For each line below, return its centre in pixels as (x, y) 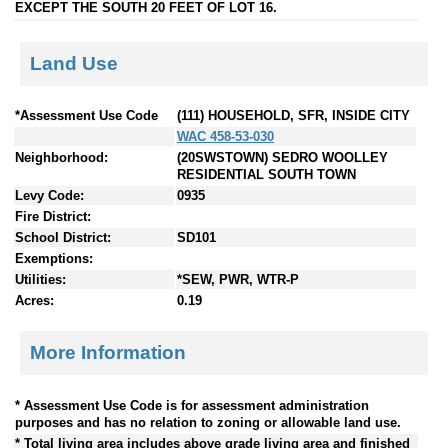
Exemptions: (54, 259)
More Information (108, 352)
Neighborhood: (61, 158)
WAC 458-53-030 (225, 137)
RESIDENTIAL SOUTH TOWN (266, 175)
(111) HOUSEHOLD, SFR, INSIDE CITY (293, 116)
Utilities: (40, 280)
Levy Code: (49, 196)
